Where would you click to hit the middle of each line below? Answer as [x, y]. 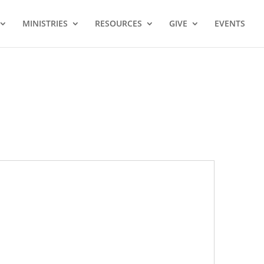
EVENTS [230, 23]
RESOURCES [118, 23]
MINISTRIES [45, 23]
